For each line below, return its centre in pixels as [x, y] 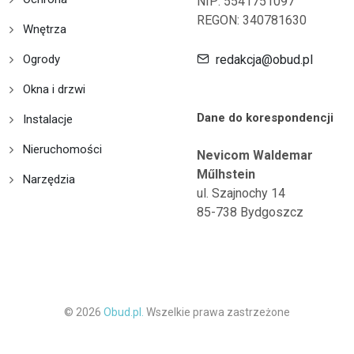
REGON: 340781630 [252, 20]
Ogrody [41, 59]
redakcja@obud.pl [264, 59]
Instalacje [48, 119]
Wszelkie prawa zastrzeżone [217, 312]
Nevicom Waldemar [255, 155]
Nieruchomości [62, 149]
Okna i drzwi [54, 89]
